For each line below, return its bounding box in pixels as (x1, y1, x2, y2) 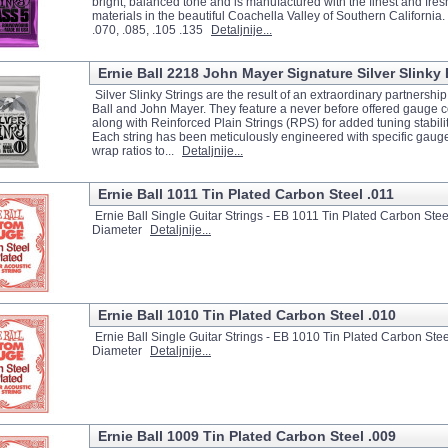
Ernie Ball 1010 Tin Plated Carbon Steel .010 (98, 307, 396, 323)
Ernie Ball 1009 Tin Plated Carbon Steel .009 (98, 428, 396, 444)
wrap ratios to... (92, 144, 177, 158)
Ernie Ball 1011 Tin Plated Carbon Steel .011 (98, 186, 394, 202)
